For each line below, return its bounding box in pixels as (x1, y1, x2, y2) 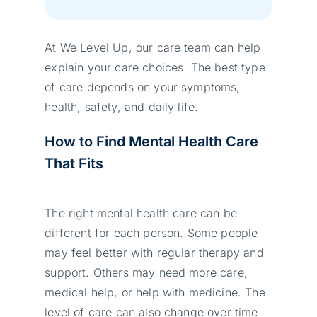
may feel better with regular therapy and (45, 245, 264, 260)
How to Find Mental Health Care (45, 132, 259, 150)
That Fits (45, 154, 104, 172)
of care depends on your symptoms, (45, 79, 241, 94)
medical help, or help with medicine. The (45, 284, 265, 299)
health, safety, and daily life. (45, 99, 199, 114)
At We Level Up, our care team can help (45, 40, 261, 54)
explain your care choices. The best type (45, 59, 265, 74)
